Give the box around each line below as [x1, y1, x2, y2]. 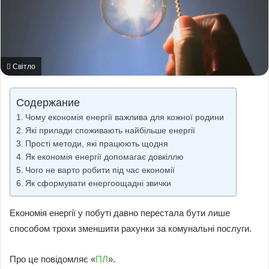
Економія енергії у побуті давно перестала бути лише [10, 207, 230, 218]
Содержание [16, 96, 80, 109]
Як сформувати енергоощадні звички [25, 178, 171, 188]
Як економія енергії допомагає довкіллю [25, 152, 184, 162]
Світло [11, 62, 35, 70]
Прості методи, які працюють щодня [25, 139, 168, 148]
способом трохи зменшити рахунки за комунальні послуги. [10, 223, 252, 234]
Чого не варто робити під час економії [25, 165, 175, 175]
